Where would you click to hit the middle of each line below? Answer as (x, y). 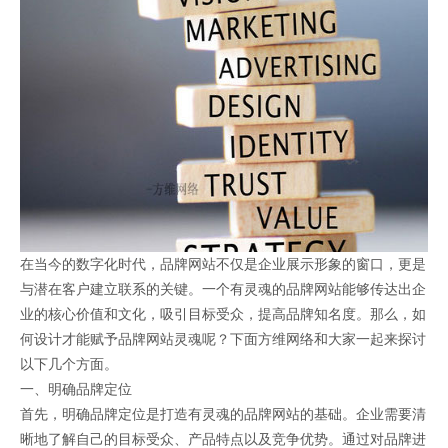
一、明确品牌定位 (76, 389)
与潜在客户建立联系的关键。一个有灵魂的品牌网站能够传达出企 (223, 289)
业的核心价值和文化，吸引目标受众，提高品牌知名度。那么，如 (223, 314)
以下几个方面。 (69, 364)
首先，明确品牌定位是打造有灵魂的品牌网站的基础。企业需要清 (223, 414)
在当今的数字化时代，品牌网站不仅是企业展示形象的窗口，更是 (223, 264)
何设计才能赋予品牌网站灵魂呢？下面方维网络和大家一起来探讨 (223, 339)
